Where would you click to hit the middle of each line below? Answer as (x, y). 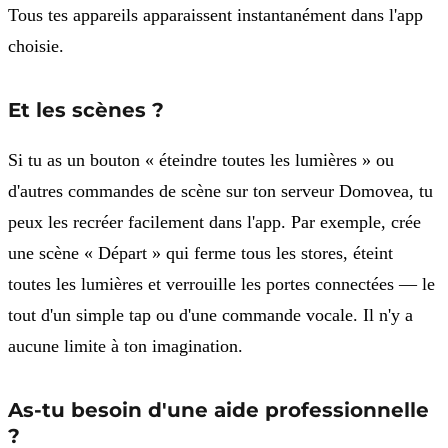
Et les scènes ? (86, 109)
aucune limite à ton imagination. (125, 346)
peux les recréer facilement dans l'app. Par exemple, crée (214, 222)
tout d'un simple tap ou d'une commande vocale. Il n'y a (210, 315)
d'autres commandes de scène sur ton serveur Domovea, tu (220, 191)
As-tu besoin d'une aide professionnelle (218, 410)
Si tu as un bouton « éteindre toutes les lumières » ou (201, 160)
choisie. (36, 45)
